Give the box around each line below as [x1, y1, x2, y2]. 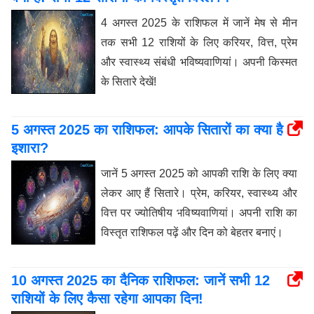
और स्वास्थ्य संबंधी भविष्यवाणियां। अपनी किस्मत [101, 56, 297, 68]
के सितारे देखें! [101, 76, 156, 88]
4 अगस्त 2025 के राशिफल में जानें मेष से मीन [101, 17, 297, 29]
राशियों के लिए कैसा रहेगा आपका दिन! [11, 291, 203, 306]
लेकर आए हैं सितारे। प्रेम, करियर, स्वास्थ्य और [101, 187, 297, 199]
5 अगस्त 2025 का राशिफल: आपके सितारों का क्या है [11, 122, 283, 137]
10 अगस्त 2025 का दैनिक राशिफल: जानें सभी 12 [11, 273, 270, 288]
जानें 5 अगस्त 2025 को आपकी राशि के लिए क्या [101, 168, 297, 179]
